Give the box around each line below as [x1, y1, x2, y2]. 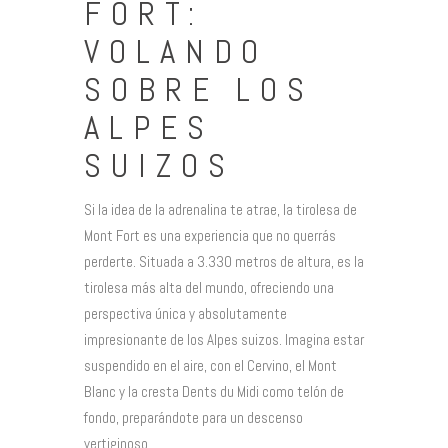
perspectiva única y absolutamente [84, 304, 287, 324]
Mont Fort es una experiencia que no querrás [84, 226, 336, 246]
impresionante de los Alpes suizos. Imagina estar [84, 330, 364, 350]
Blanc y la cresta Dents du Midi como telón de [84, 382, 344, 402]
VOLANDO [84, 30, 269, 73]
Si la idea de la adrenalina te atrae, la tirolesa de [84, 200, 357, 220]
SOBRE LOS [84, 68, 315, 111]
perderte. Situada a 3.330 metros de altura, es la [84, 252, 364, 272]
